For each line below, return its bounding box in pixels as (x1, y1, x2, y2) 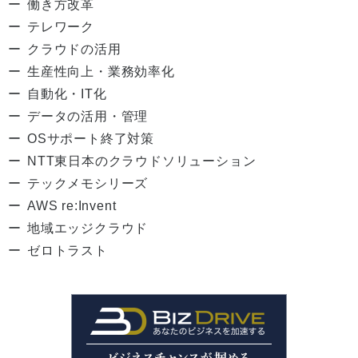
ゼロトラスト (27, 243, 108, 257)
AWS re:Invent (27, 198, 117, 213)
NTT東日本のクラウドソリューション (27, 153, 257, 168)
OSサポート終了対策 (27, 131, 154, 145)
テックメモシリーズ (27, 176, 149, 190)
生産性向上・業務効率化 (27, 64, 175, 78)
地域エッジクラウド (27, 221, 149, 235)
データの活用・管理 (27, 109, 149, 123)
